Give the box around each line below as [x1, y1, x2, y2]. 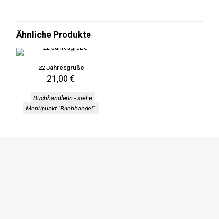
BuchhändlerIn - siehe [33, 94, 93, 102]
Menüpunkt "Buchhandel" [25, 105, 95, 112]
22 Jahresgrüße [38, 64, 84, 71]
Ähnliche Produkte [16, 29, 91, 40]
